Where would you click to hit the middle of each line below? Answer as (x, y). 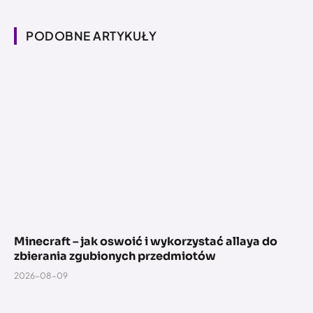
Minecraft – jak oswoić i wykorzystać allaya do (146, 242)
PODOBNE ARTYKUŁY (92, 35)
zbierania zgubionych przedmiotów (115, 256)
